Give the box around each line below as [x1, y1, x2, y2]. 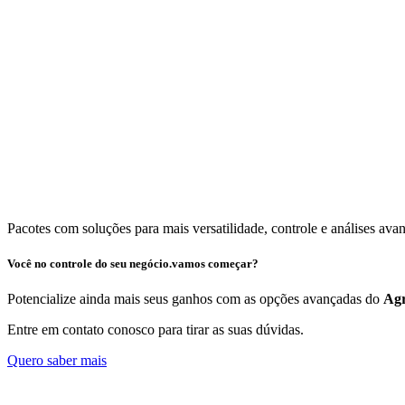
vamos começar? [172, 256, 259, 270]
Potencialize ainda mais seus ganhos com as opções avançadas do [7, 290, 383, 306]
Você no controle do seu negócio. [7, 256, 172, 270]
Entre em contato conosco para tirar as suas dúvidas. [7, 321, 304, 337]
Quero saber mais [7, 352, 107, 368]
